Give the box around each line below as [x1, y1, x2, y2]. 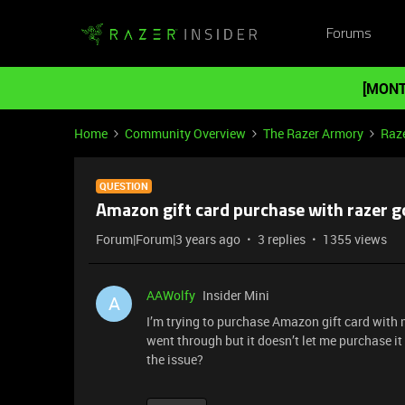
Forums [325, 26, 372, 42]
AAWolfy [146, 287, 195, 304]
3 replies [258, 231, 306, 248]
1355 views [323, 231, 387, 248]
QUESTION [99, 179, 148, 193]
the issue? [146, 351, 206, 368]
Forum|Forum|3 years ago [96, 231, 240, 248]
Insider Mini [202, 287, 269, 304]
